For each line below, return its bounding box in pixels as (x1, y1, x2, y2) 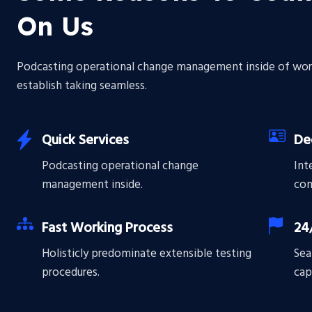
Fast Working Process (42, 217, 173, 240)
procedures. (42, 263, 100, 282)
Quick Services (42, 130, 129, 152)
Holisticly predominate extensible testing (42, 244, 251, 263)
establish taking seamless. (17, 77, 147, 95)
